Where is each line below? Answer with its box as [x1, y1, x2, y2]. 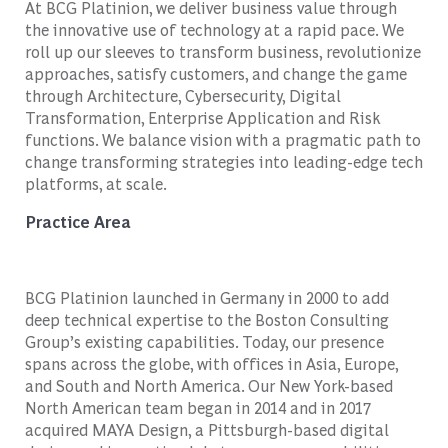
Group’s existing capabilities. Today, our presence [24, 330, 384, 352]
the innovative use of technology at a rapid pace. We [24, 18, 404, 40]
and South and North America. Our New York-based [24, 374, 393, 396]
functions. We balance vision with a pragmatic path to [24, 128, 421, 150]
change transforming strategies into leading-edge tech [24, 150, 423, 172]
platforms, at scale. [24, 172, 167, 194]
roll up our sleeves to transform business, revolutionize [24, 40, 421, 62]
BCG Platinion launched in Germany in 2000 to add [24, 286, 389, 308]
